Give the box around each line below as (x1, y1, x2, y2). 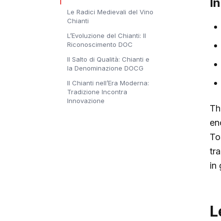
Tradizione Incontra (67, 88, 127, 96)
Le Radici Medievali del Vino (67, 8, 153, 16)
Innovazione (67, 97, 105, 105)
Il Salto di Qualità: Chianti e (67, 55, 149, 63)
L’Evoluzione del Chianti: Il (67, 32, 146, 39)
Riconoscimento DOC (67, 40, 133, 48)
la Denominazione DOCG (67, 64, 144, 72)
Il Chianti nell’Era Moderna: (67, 79, 149, 87)
